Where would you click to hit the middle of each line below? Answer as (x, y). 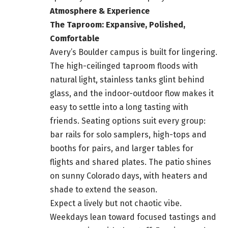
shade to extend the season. (104, 190)
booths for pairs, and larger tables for (122, 149)
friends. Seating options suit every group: (128, 121)
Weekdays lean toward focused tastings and (133, 217)
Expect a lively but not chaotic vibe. (116, 204)
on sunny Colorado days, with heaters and (129, 176)
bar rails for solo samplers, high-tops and (128, 135)
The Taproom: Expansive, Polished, (118, 25)
